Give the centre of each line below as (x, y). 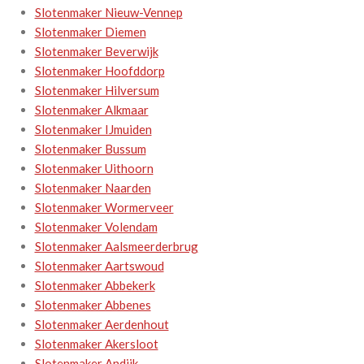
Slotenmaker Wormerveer (104, 207)
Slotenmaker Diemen (90, 31)
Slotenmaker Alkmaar (91, 109)
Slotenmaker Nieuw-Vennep (108, 12)
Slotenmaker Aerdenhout (102, 324)
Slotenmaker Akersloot (96, 343)
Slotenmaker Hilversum (97, 90)
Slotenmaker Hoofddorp (100, 70)
